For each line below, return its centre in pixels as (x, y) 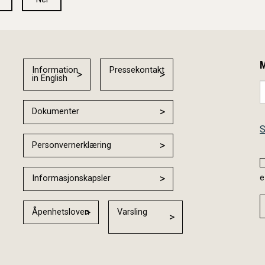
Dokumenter (56, 112)
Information (55, 70)
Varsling (132, 212)
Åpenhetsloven (61, 212)
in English (50, 78)
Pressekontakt (137, 70)
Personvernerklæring (72, 145)
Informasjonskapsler (72, 179)
